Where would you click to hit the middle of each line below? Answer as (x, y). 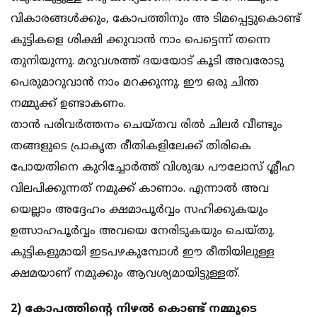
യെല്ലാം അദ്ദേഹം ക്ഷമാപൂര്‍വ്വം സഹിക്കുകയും (139, 211)
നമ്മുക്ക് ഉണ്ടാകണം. (68, 104)
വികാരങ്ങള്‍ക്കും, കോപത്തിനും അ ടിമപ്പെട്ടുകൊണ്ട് (156, 19)
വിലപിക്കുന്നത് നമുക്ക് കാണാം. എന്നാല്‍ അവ (140, 189)
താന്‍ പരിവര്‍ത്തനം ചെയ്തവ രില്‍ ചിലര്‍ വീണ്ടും (146, 126)
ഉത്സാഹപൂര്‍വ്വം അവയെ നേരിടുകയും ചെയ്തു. (143, 232)
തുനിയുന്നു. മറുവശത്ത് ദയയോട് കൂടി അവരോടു (147, 62)
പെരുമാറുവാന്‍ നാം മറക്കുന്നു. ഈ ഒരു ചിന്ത (135, 83)
